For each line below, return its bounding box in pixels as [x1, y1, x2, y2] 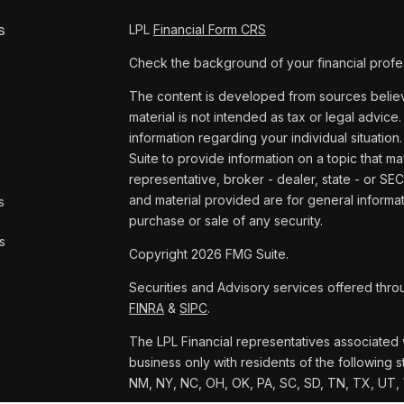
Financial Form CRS [153, 22, 267, 37]
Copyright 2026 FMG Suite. [129, 246, 289, 262]
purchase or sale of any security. [129, 213, 324, 228]
